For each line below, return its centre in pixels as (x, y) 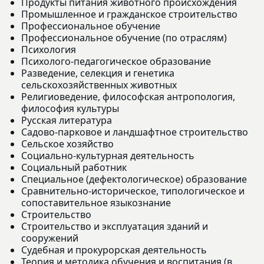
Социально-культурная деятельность (108, 155)
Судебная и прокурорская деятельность (114, 250)
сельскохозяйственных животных (99, 85)
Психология (49, 49)
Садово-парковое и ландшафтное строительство (135, 132)
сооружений (50, 238)
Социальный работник (74, 167)
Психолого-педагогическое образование (116, 61)
